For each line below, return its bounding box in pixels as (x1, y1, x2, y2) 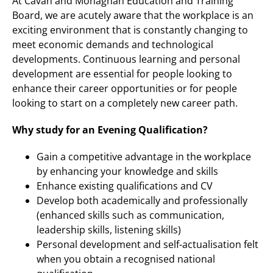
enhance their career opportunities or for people (12, 82, 237, 95)
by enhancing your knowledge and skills (37, 165, 219, 178)
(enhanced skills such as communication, (37, 208, 224, 222)
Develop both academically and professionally (37, 194, 247, 207)
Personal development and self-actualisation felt (37, 238, 258, 251)
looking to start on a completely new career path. (12, 96, 239, 110)
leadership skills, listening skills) (37, 223, 182, 236)
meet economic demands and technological (12, 38, 213, 51)
